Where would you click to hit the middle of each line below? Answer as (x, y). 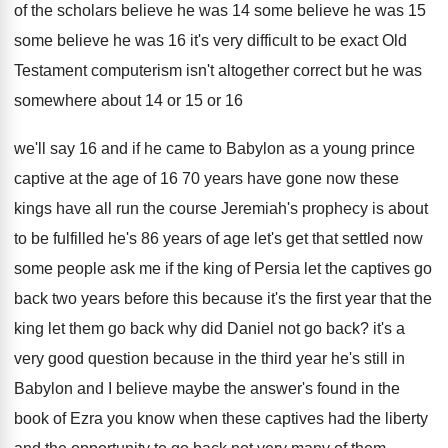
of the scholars (65, 10)
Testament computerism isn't (114, 70)
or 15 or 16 (205, 100)
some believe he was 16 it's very (128, 40)
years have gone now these (301, 178)
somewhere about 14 (88, 100)
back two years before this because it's (150, 298)
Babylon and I (63, 388)
